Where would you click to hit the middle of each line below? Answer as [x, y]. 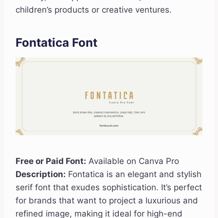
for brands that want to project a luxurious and [107, 201]
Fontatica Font [56, 43]
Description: [41, 174]
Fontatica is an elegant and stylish [134, 174]
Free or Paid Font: [51, 161]
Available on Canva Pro [133, 161]
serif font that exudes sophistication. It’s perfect [109, 188]
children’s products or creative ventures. [94, 10]
